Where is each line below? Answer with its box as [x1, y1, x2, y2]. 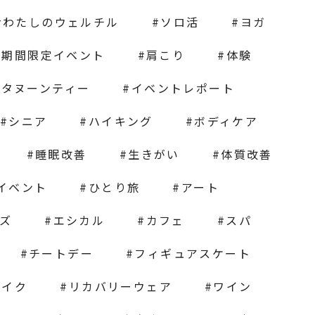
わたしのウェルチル [3, 13, 120, 31]
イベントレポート [131, 79, 236, 97]
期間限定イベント [1, 46, 105, 64]
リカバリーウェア [68, 278, 172, 295]
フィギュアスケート [134, 245, 251, 262]
